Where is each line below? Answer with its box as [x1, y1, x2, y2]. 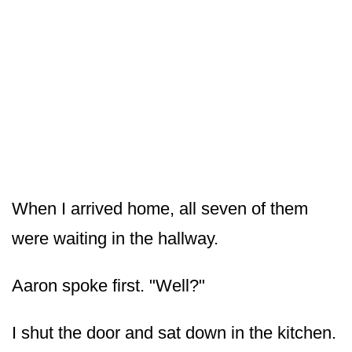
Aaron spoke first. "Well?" [12, 275, 205, 295]
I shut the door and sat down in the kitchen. [12, 322, 336, 343]
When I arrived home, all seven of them [12, 198, 308, 218]
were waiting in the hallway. [12, 228, 218, 248]
